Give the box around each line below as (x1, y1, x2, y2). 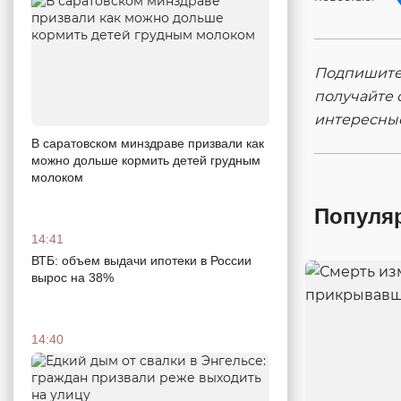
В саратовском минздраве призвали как (31, 136, 264, 151)
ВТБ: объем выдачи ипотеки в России (31, 253, 252, 269)
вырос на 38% (31, 270, 114, 286)
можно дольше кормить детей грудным (31, 153, 260, 168)
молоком (31, 170, 83, 185)
